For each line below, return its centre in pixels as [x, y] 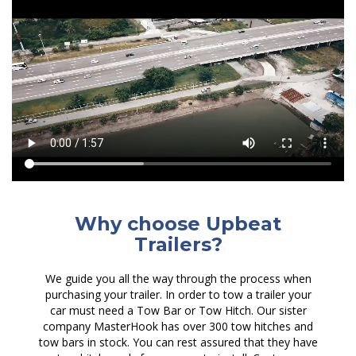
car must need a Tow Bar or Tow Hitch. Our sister [178, 310]
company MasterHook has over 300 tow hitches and [178, 326]
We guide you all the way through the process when [178, 278]
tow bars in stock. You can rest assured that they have [178, 342]
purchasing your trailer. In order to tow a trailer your [178, 294]
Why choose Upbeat [178, 223]
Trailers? [178, 244]
